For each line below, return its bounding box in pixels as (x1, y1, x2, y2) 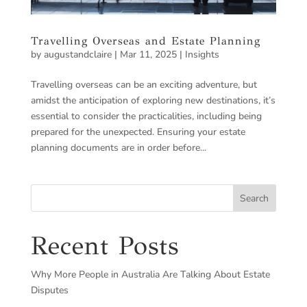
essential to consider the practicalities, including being (30, 110, 262, 123)
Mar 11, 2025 (119, 48, 177, 62)
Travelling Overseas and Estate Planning (30, 34, 264, 48)
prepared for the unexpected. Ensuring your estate (30, 125, 245, 139)
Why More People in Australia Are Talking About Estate (30, 268, 270, 282)
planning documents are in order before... (30, 141, 206, 155)
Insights (184, 48, 219, 62)
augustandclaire (43, 48, 112, 62)
